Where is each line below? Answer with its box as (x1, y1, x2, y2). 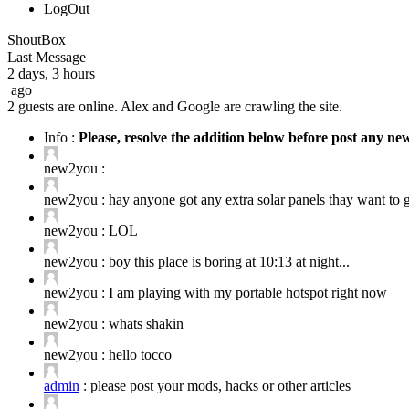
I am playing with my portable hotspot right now (109, 284, 387, 300)
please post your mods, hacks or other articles (90, 377, 351, 393)
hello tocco (109, 346, 172, 362)
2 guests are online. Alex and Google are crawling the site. (7, 98, 342, 114)
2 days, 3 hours (7, 65, 95, 81)
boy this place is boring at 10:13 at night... (109, 253, 350, 269)
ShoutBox (7, 31, 66, 47)
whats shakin (109, 315, 184, 331)
